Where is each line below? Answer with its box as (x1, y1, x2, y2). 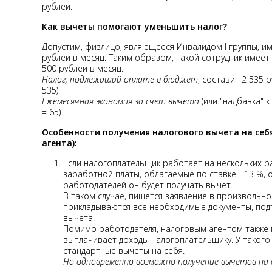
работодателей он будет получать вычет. (63, 178, 233, 191)
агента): (42, 137, 77, 149)
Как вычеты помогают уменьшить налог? (42, 20, 227, 32)
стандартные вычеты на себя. (63, 244, 185, 256)
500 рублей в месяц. (42, 62, 126, 74)
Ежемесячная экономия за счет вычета (42, 95, 199, 107)
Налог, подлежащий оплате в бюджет (42, 73, 198, 85)
